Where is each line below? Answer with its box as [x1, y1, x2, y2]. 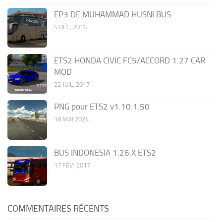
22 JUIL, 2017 [54, 81, 90, 89]
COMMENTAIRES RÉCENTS [7, 203, 109, 215]
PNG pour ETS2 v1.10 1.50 [54, 102, 150, 112]
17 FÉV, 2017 [54, 162, 90, 169]
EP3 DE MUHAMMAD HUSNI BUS [54, 9, 171, 20]
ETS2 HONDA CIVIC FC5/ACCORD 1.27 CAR [54, 55, 205, 66]
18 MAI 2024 [54, 115, 89, 123]
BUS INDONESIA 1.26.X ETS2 [54, 148, 156, 158]
